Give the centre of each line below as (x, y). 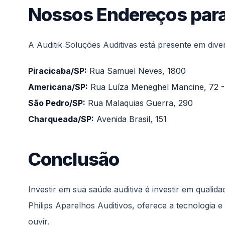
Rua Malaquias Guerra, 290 (139, 103)
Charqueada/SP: (61, 119)
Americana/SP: (58, 87)
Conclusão (74, 159)
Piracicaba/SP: (58, 71)
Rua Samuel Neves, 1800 (136, 71)
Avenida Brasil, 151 (130, 119)
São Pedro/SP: (57, 103)
